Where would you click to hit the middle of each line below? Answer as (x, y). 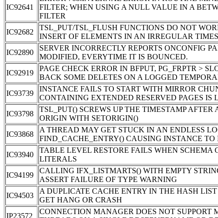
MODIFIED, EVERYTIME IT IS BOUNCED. (114, 56)
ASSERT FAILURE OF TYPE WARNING (108, 179)
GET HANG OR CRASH (81, 200)
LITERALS (58, 159)
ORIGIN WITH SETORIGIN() (89, 118)
